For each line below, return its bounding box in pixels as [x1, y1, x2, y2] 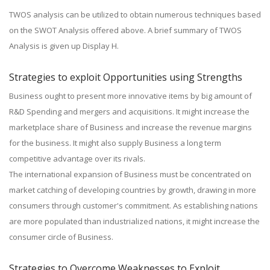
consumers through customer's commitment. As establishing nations [9, 200, 258, 211]
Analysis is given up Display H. [9, 40, 119, 51]
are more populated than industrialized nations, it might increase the [9, 216, 260, 227]
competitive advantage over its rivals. [9, 153, 145, 164]
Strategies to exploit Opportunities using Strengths [9, 71, 242, 84]
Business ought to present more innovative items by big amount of [9, 90, 252, 101]
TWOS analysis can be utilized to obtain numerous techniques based [9, 9, 261, 20]
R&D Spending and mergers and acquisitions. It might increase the [9, 106, 250, 117]
